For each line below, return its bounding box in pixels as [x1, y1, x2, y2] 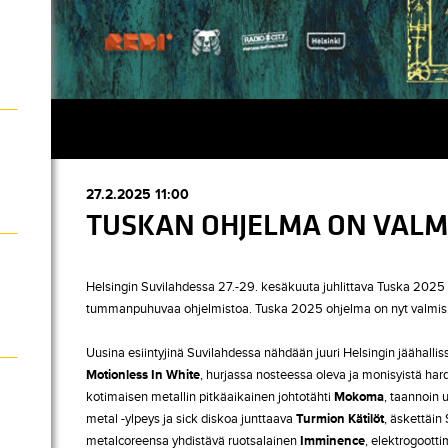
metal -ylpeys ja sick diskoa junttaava [86, 411, 296, 427]
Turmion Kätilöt [296, 411, 384, 427]
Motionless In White [86, 367, 200, 383]
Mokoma [334, 389, 384, 405]
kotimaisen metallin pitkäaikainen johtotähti [86, 389, 334, 405]
